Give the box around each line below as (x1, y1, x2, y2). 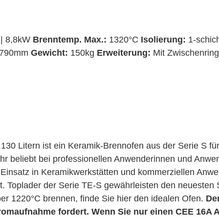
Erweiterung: (97, 48, 151, 58)
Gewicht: (31, 48, 70, 58)
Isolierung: (141, 35, 186, 45)
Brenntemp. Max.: (33, 35, 107, 45)
